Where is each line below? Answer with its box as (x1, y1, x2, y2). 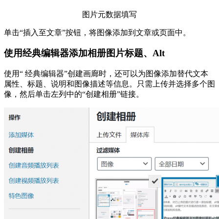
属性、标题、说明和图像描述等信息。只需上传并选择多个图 (4, 80, 215, 88)
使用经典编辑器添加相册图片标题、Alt (4, 48, 165, 59)
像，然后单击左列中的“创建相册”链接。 (4, 90, 144, 99)
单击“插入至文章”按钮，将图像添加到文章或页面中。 (4, 28, 191, 37)
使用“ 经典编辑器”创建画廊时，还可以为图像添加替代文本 (4, 69, 208, 78)
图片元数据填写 (82, 10, 137, 19)
